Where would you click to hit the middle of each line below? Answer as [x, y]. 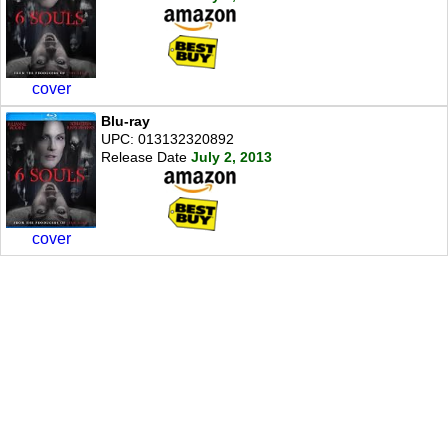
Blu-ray [125, 120]
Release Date [144, 156]
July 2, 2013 [231, 156]
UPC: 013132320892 [167, 138]
